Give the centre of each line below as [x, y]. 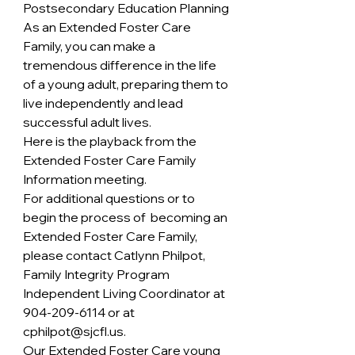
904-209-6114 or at [80, 312]
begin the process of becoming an [126, 217]
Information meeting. [86, 179]
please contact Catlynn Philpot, [115, 255]
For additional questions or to [110, 198]
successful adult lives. [87, 122]
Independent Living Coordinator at [126, 293]
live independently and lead [104, 103]
